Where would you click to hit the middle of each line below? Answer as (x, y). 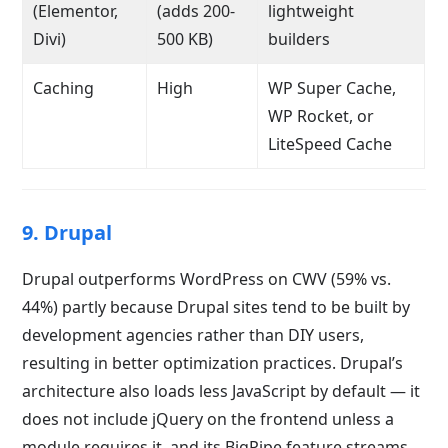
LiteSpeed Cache (330, 143)
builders (299, 38)
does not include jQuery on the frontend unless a (208, 418)
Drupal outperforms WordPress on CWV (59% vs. (207, 278)
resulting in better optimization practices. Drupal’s (213, 362)
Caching (64, 87)
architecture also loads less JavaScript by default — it (221, 390)
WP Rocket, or (321, 115)
